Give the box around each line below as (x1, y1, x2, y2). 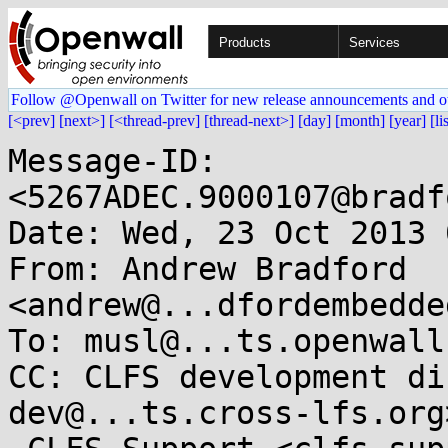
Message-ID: (8, 143, 217, 179)
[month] (335, 112, 385, 129)
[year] (389, 112, 426, 129)
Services (349, 35, 400, 50)
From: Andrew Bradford (8, 251, 407, 287)
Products (219, 35, 271, 50)
